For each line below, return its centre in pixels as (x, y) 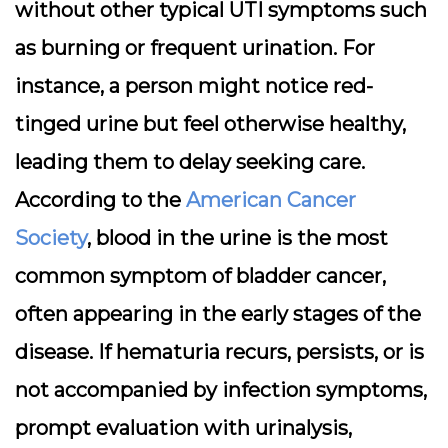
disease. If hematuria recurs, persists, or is (219, 352)
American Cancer (271, 200)
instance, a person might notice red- (194, 86)
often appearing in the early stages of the (218, 314)
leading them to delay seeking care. (190, 162)
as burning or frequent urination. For (195, 48)
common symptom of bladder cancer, (200, 276)
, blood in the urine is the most (237, 238)
